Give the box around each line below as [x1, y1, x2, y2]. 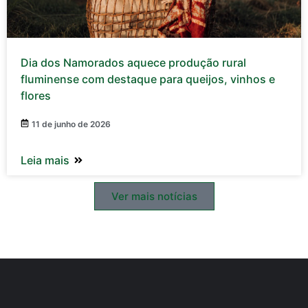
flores [21, 89, 51, 103]
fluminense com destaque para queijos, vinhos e [21, 72, 275, 87]
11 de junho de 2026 [32, 119, 111, 130]
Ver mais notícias [111, 190, 197, 203]
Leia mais [21, 153, 69, 168]
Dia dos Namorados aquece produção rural [21, 56, 246, 70]
